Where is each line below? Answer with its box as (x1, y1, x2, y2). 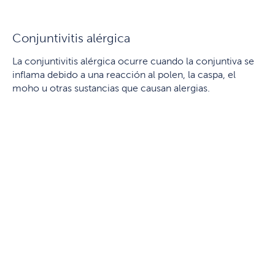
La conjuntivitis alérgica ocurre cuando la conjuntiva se (12, 55, 254, 66)
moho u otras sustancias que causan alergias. (12, 82, 210, 93)
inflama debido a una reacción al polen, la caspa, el (12, 69, 236, 80)
